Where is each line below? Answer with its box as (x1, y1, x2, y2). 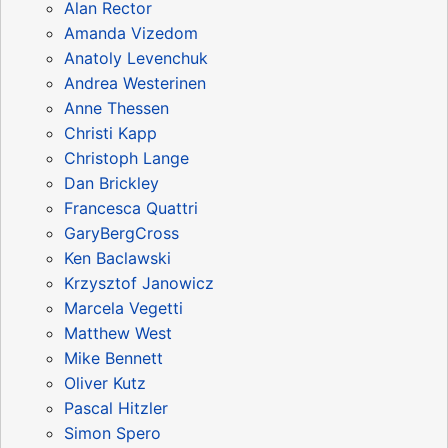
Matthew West (64, 322, 172, 343)
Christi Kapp (64, 122, 157, 143)
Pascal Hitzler (64, 397, 168, 418)
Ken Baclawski (64, 247, 171, 268)
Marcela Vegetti (64, 297, 183, 318)
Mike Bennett (64, 347, 163, 368)
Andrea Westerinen (64, 72, 206, 93)
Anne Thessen (64, 97, 169, 118)
